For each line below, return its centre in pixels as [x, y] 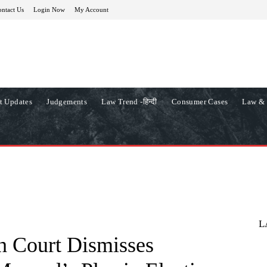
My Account [91, 9]
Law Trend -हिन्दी [129, 101]
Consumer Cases [200, 101]
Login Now [49, 9]
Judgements [67, 101]
